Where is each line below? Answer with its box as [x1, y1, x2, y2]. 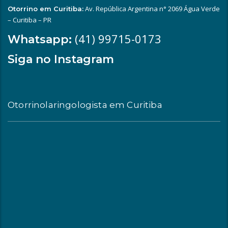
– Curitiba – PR [8, 15, 51, 24]
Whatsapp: [8, 32, 72, 46]
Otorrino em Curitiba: [8, 4, 83, 13]
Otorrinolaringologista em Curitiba [8, 99, 162, 110]
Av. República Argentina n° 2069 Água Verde [83, 4, 220, 13]
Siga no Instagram [8, 52, 114, 66]
